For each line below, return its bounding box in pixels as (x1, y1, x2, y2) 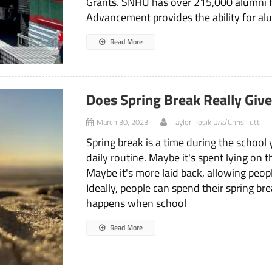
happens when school (86, 195, 187, 212)
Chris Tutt (228, 116, 260, 129)
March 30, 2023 (97, 116, 149, 129)
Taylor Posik (172, 116, 212, 129)
